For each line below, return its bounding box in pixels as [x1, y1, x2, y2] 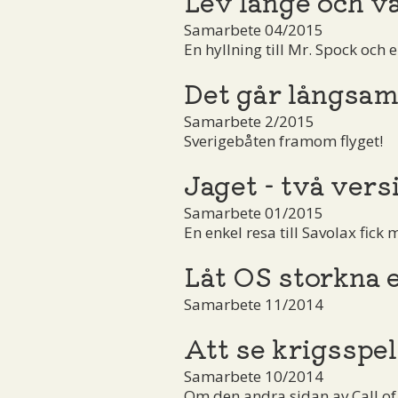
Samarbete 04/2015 [184, 19, 323, 40]
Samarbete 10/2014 [184, 365, 323, 386]
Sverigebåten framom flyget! [184, 130, 383, 151]
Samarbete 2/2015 [184, 110, 314, 131]
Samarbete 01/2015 [184, 202, 323, 223]
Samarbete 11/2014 [184, 293, 323, 314]
